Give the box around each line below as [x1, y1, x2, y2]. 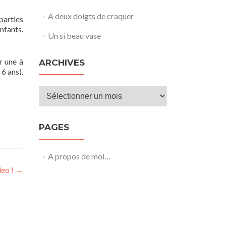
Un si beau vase [47, 31, 101, 40]
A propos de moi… [47, 151, 110, 161]
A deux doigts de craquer [47, 11, 134, 21]
